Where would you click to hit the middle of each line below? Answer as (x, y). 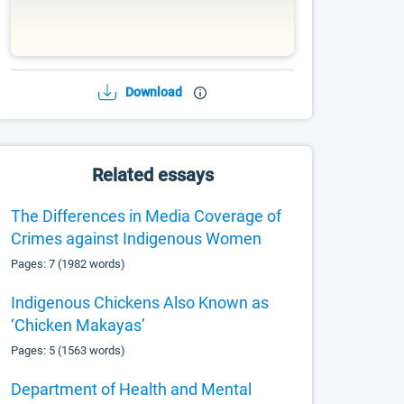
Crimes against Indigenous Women (137, 239)
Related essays (152, 175)
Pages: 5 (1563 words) (69, 350)
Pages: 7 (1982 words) (69, 264)
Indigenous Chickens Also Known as (140, 303)
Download (154, 92)
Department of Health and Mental (132, 389)
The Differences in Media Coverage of (147, 216)
